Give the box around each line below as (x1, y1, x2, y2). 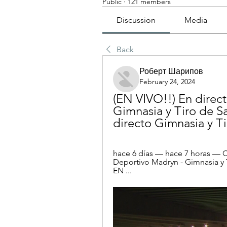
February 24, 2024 (139, 77, 195, 86)
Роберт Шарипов (139, 66, 203, 76)
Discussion (117, 15, 156, 25)
